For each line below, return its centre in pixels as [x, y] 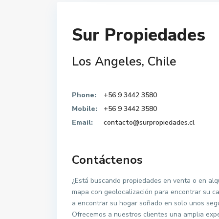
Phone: [84, 95]
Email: [82, 122]
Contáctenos [107, 160]
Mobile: [85, 109]
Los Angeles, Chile [124, 62]
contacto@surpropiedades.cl [149, 122]
